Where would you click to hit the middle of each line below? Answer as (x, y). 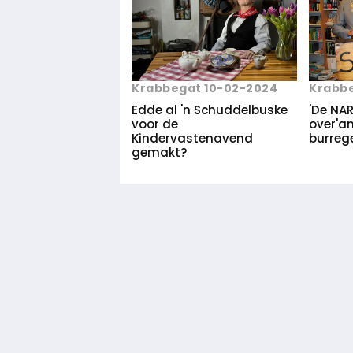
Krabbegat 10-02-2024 (204, 89)
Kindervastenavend (192, 139)
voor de (155, 124)
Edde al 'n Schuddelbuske (210, 110)
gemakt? (159, 153)
